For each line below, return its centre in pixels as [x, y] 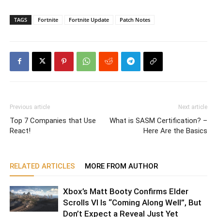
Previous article [30, 107]
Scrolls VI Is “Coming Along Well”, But [132, 202]
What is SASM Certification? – [158, 120]
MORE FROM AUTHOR [121, 166]
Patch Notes [135, 19]
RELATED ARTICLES [42, 166]
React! [20, 131]
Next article [193, 107]
